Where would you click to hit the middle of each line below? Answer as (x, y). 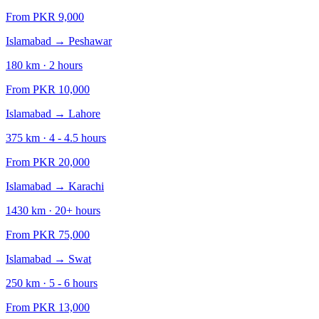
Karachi (86, 186)
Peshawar (90, 41)
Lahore (84, 114)
